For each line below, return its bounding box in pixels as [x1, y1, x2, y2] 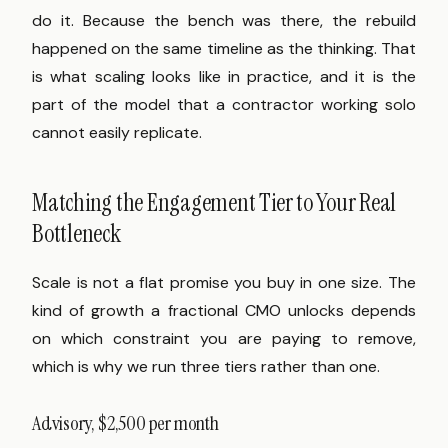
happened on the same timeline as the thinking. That [32, 38, 416, 60]
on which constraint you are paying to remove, [32, 328, 416, 350]
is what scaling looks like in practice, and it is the [32, 66, 416, 88]
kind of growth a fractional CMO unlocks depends [32, 300, 416, 322]
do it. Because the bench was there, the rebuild [32, 10, 416, 32]
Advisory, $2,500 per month [32, 410, 219, 437]
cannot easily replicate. [32, 122, 202, 144]
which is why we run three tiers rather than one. [32, 356, 380, 378]
